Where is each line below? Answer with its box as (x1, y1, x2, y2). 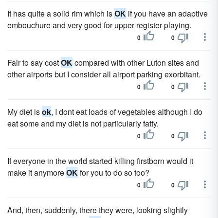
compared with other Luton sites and (73, 57, 199, 68)
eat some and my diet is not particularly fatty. (7, 118, 159, 129)
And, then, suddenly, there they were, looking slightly (7, 204, 188, 216)
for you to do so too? (78, 167, 149, 178)
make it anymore (7, 167, 66, 178)
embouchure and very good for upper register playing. (7, 19, 191, 31)
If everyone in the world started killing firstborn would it (7, 155, 193, 166)
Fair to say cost (7, 57, 61, 68)
